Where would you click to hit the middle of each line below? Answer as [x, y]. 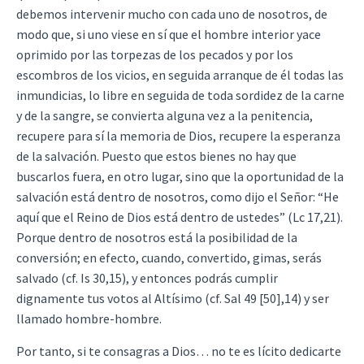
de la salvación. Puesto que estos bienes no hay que [156, 156]
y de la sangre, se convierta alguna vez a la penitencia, [165, 116]
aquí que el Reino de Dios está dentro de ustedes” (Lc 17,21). [180, 217]
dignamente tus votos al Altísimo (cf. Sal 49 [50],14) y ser [173, 299]
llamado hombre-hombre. [89, 319]
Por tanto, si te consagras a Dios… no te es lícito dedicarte [179, 351]
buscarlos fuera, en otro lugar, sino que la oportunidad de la [180, 177]
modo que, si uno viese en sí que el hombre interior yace [169, 35]
